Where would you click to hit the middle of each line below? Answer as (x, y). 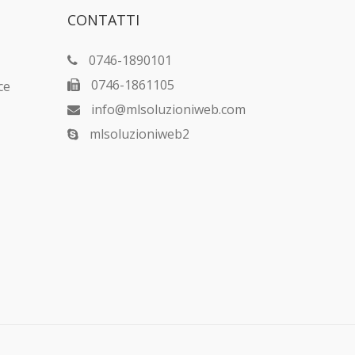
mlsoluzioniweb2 (139, 134)
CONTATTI (103, 20)
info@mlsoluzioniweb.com (168, 110)
